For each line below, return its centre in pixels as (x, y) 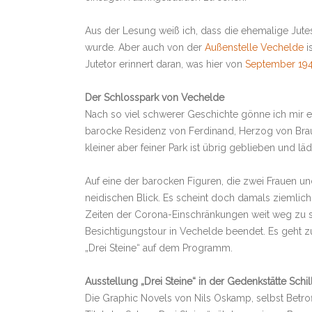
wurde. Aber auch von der (145, 47)
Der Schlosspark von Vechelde (155, 97)
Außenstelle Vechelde (254, 47)
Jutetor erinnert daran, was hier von (165, 64)
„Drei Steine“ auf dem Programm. (159, 248)
